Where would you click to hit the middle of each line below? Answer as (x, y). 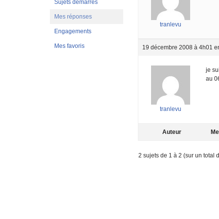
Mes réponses (73, 16)
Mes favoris (69, 46)
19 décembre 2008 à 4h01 (177, 47)
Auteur (172, 132)
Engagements (73, 31)
